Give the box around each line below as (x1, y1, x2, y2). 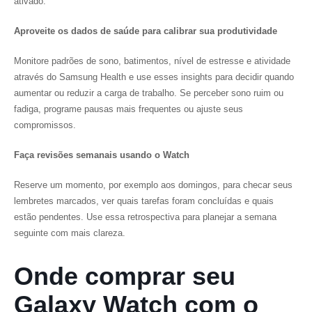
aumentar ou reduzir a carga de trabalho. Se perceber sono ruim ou (14, 88, 283, 98)
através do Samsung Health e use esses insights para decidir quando (14, 72, 294, 82)
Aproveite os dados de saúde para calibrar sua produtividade (14, 26, 277, 36)
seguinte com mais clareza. (14, 228, 125, 238)
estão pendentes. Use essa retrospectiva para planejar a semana (14, 212, 276, 222)
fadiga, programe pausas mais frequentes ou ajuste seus (14, 104, 243, 114)
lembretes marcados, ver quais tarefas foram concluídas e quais (14, 196, 274, 206)
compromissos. (14, 120, 76, 130)
